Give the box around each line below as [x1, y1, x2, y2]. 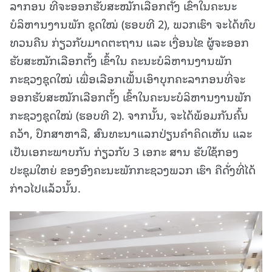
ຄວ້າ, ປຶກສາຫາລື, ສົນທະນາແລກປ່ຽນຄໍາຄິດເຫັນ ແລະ [10, 124, 252, 142]
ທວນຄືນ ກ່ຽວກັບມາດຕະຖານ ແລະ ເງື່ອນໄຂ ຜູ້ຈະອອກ [10, 33, 249, 51]
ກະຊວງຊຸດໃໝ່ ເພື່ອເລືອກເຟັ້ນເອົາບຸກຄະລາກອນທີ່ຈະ [10, 69, 245, 87]
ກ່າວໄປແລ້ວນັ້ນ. [10, 178, 81, 197]
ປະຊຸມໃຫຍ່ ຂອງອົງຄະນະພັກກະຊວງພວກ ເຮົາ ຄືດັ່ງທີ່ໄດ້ [10, 160, 256, 178]
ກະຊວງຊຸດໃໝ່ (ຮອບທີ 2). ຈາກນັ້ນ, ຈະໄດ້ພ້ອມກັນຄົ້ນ [10, 106, 248, 124]
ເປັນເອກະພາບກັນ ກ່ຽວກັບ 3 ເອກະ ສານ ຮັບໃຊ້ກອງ [10, 142, 239, 160]
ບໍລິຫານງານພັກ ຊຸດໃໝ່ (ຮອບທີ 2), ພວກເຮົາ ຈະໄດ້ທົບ [10, 15, 256, 33]
